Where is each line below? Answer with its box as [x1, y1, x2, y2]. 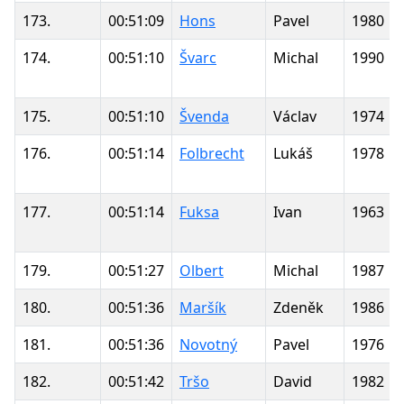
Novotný [179, 334, 237, 354]
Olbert [179, 260, 224, 280]
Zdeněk [273, 297, 324, 317]
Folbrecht [179, 142, 244, 163]
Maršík [179, 297, 226, 317]
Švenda [179, 106, 229, 126]
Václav [273, 106, 317, 126]
